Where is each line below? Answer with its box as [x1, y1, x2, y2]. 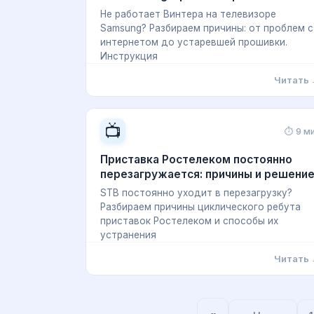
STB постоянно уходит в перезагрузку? [100, 187, 292, 198]
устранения [100, 229, 156, 240]
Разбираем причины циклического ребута [100, 201, 301, 212]
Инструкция [100, 50, 158, 62]
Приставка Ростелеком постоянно [100, 153, 292, 166]
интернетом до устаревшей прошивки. [100, 36, 287, 48]
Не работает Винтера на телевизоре [100, 8, 276, 20]
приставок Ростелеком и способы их [100, 215, 278, 226]
